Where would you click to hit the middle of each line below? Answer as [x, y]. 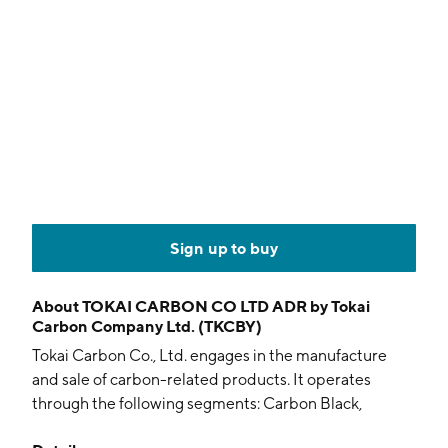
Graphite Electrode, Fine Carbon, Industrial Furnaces [220, 427]
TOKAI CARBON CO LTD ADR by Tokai [226, 306]
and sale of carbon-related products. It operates [201, 379]
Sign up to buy [224, 248]
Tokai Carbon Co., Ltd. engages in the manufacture [209, 355]
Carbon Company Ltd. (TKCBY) [147, 326]
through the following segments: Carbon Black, [197, 403]
